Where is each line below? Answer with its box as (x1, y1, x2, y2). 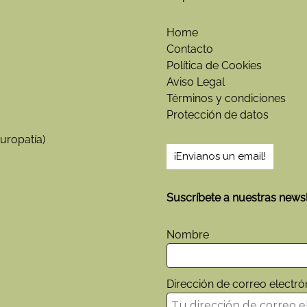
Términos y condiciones (167, 92, 286, 106)
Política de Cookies (167, 59, 262, 73)
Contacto (167, 42, 214, 56)
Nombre (167, 228, 210, 242)
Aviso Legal (167, 75, 225, 89)
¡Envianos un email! (174, 150, 267, 163)
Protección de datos (167, 108, 269, 122)
